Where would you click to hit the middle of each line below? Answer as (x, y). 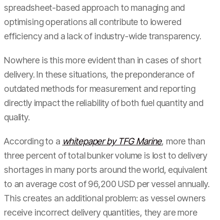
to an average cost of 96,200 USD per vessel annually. (107, 184)
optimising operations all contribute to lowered (93, 22)
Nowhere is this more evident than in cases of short (103, 60)
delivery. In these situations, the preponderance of (99, 74)
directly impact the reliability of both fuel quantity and (104, 103)
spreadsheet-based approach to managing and (95, 8)
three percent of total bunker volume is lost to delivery (106, 155)
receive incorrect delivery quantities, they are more (101, 212)
